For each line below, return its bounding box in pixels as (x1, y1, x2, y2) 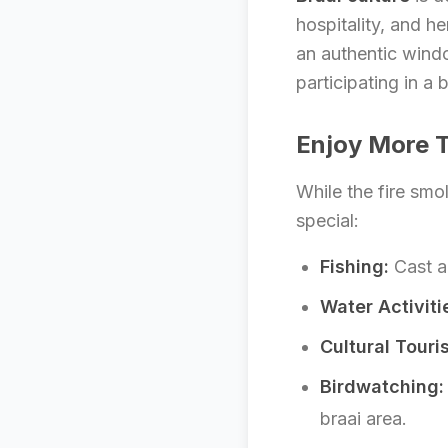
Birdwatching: (320, 376, 444, 397)
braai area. (320, 408, 407, 429)
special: (296, 210, 359, 231)
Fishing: (320, 256, 389, 277)
